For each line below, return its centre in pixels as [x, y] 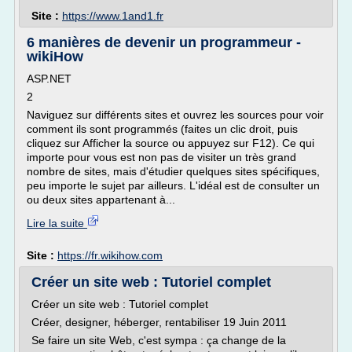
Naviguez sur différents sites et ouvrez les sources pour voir [175, 115]
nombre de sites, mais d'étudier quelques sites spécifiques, [173, 171]
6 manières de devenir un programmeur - [164, 42]
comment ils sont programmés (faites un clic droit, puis [162, 129]
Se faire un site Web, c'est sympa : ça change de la [159, 340]
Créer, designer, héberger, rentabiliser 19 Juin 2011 [159, 322]
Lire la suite [57, 223]
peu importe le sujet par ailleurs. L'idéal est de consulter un [173, 185]
